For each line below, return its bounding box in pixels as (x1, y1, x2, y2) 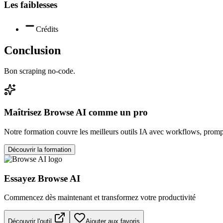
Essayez (4, 173, 38, 184)
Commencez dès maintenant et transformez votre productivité (4, 193, 196, 202)
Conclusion (4, 43, 61, 57)
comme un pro (86, 107, 148, 118)
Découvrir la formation (8, 145, 71, 153)
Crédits (36, 24, 58, 33)
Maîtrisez (4, 107, 44, 118)
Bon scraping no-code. (4, 67, 75, 76)
